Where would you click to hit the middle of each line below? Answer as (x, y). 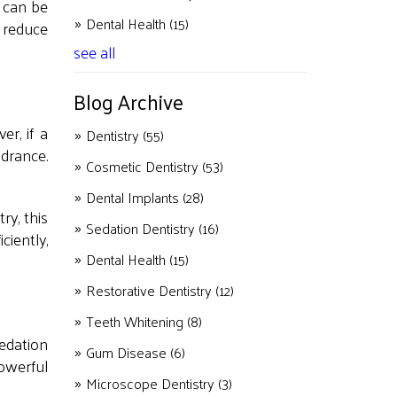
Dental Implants (134, 197)
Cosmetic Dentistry (144, 166)
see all (94, 52)
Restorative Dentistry (150, 290)
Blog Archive (128, 101)
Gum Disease (128, 352)
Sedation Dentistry (142, 228)
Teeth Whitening (136, 321)
